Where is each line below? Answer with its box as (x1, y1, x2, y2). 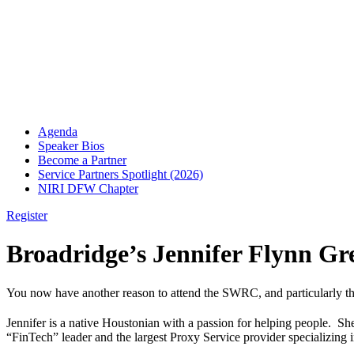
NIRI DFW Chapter (38, 182, 138, 195)
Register (6, 209, 47, 222)
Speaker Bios (38, 139, 104, 153)
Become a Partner (38, 153, 126, 167)
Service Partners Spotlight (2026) (38, 168, 203, 181)
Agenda (38, 125, 77, 138)
